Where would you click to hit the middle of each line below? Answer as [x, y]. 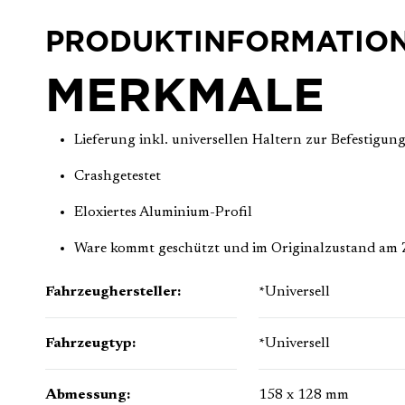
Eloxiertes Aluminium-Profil [163, 213]
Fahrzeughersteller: [113, 292]
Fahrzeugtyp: [90, 344]
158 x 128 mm [304, 396]
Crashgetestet [118, 177]
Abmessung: [88, 396]
